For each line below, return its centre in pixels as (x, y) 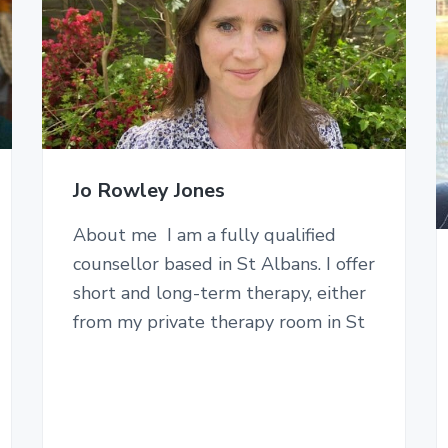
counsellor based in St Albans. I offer (223, 264)
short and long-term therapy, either (219, 293)
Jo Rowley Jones (148, 191)
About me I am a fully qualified (204, 235)
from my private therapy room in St (218, 322)
